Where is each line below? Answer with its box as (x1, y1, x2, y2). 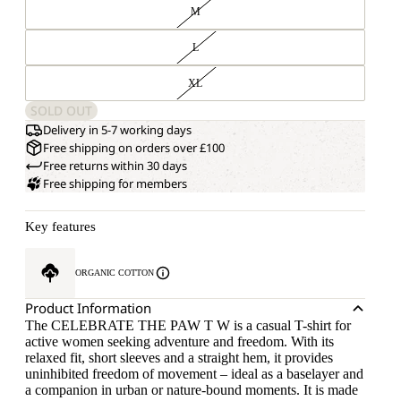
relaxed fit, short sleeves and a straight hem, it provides (25, 350, 333, 365)
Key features (25, 219, 96, 234)
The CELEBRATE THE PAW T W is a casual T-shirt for (25, 318, 351, 333)
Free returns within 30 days (43, 158, 187, 174)
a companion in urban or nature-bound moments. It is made (25, 382, 358, 397)
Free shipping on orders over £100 (43, 140, 225, 156)
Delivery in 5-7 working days (43, 122, 192, 138)
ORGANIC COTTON (75, 268, 154, 277)
